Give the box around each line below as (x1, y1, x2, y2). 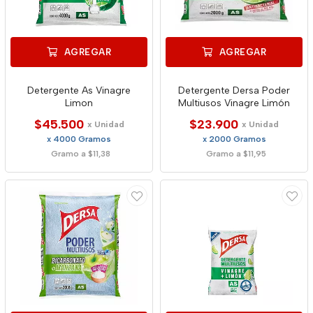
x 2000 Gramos (202, 134, 266, 144)
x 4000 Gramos (47, 134, 111, 144)
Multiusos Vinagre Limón (178, 97, 290, 109)
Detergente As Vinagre (27, 85, 131, 96)
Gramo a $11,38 (51, 149, 110, 159)
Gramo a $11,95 (205, 149, 266, 159)
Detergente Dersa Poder (178, 85, 290, 96)
